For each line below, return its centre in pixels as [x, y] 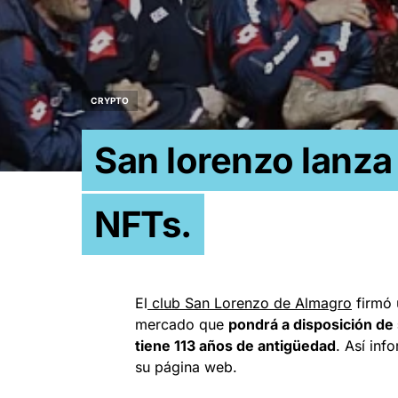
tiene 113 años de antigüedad [235, 346]
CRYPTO [110, 101]
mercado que [182, 325]
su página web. [186, 367]
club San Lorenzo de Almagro [250, 303]
